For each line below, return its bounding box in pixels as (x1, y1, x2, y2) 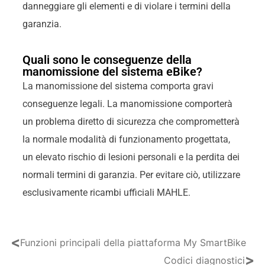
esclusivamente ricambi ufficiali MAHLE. (22, 186, 190, 198)
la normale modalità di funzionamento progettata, (22, 133, 230, 145)
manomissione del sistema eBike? (22, 64, 202, 79)
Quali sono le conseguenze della (22, 52, 192, 67)
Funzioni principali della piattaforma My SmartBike (20, 237, 246, 249)
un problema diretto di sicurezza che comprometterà (22, 115, 240, 127)
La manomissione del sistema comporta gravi (22, 80, 214, 92)
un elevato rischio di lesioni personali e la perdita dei (22, 151, 240, 163)
